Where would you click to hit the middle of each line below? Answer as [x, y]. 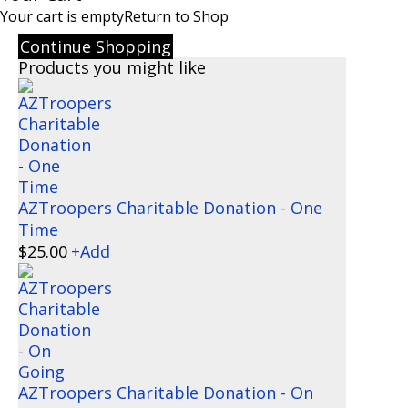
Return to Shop [176, 16]
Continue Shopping [96, 46]
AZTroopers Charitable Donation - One [170, 207]
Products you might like [112, 67]
